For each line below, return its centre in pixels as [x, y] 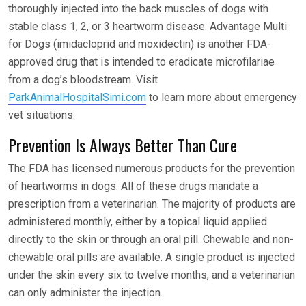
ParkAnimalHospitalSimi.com [77, 98]
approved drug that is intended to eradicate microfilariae [141, 62]
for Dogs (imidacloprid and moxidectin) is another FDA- [140, 44]
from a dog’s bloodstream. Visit [83, 80]
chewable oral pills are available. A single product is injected [152, 258]
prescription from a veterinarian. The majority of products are [152, 204]
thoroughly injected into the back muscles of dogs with [138, 9]
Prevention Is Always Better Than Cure [123, 145]
